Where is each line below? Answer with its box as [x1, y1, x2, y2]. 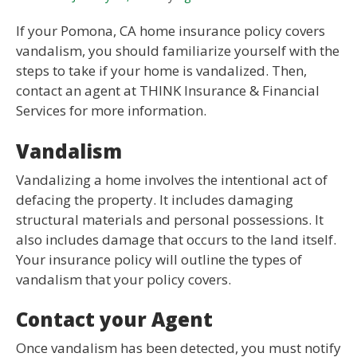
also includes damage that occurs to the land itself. [16, 229, 336, 249]
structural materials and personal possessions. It [16, 210, 324, 229]
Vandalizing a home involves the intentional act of [16, 170, 328, 189]
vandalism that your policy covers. [16, 269, 231, 288]
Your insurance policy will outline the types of [16, 249, 302, 269]
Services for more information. [16, 101, 206, 120]
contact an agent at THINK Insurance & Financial [16, 81, 320, 100]
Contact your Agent [16, 306, 213, 333]
